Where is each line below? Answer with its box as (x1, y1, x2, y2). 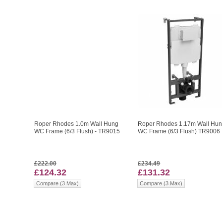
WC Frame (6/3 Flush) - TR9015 (34, 128, 120, 135)
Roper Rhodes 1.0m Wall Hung (34, 120, 118, 128)
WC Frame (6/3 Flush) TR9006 (138, 128, 221, 135)
